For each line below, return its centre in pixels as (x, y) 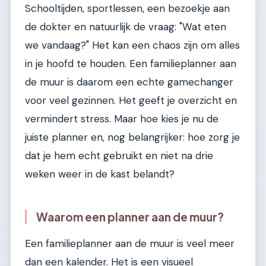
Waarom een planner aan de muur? (130, 217)
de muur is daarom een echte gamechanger (129, 82)
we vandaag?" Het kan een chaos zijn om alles (132, 45)
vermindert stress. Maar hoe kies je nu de (122, 119)
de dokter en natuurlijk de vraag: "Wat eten (126, 27)
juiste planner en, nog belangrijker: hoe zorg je (132, 137)
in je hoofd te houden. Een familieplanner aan (131, 64)
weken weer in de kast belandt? (100, 174)
